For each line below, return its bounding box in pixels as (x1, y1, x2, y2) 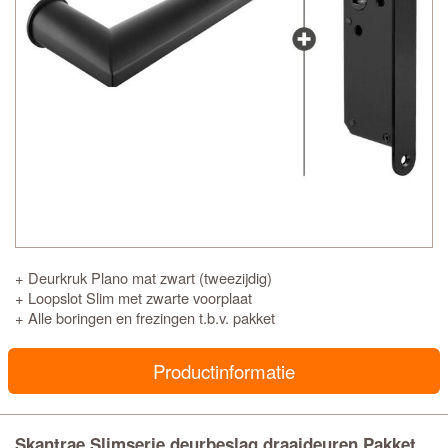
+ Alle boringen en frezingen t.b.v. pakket (15, 307, 275, 328)
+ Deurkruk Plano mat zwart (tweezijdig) (15, 267, 272, 288)
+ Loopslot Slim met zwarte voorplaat (15, 287, 252, 308)
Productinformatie (153, 358, 295, 384)
